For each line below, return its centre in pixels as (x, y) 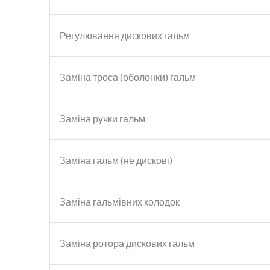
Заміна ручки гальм (102, 118)
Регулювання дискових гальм (125, 35)
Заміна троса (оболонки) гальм (128, 77)
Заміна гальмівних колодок (120, 201)
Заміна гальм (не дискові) (116, 160)
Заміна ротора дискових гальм (127, 243)
